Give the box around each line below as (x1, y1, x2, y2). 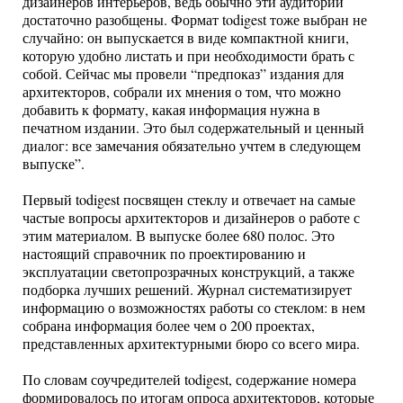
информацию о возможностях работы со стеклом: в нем (22, 298, 365, 318)
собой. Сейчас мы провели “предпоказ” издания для (22, 64, 344, 84)
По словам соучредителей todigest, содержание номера (22, 370, 356, 390)
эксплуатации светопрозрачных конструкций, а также (22, 262, 354, 282)
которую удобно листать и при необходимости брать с (22, 46, 354, 66)
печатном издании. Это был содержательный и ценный (22, 118, 364, 138)
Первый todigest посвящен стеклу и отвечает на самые (22, 190, 355, 210)
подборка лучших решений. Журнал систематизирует (22, 280, 352, 300)
